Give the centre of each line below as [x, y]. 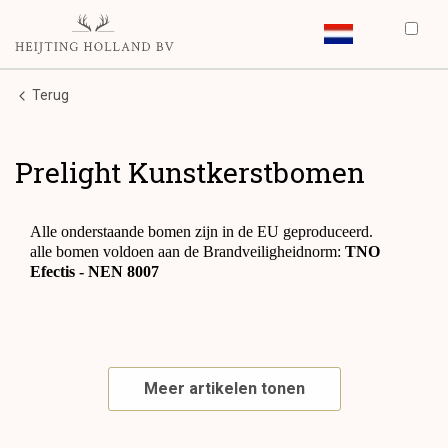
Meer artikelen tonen [224, 388]
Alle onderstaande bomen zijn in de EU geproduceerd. [201, 231]
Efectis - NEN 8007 [94, 271]
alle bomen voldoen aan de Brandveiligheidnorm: [187, 251]
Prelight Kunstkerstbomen [190, 173]
